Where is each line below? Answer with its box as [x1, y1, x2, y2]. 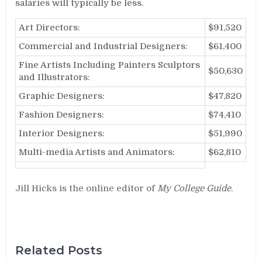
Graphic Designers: [19, 91, 105, 101]
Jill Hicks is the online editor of [15, 182, 158, 194]
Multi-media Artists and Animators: [19, 147, 175, 157]
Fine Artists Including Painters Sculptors [19, 60, 201, 70]
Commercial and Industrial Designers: [19, 41, 188, 51]
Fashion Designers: [19, 109, 105, 120]
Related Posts [15, 243, 103, 257]
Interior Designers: [19, 128, 105, 139]
